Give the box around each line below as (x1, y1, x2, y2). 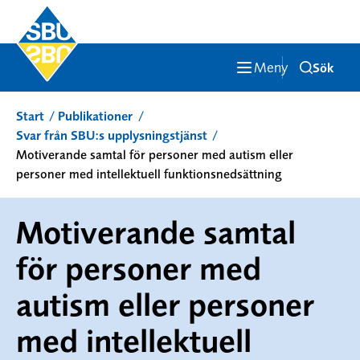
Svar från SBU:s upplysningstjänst (16, 126, 207, 144)
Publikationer (58, 107, 133, 125)
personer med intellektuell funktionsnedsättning (16, 165, 281, 182)
